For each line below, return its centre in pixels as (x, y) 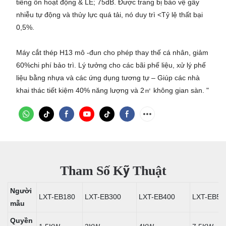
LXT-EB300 (103, 197)
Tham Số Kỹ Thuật (113, 171)
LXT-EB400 (157, 197)
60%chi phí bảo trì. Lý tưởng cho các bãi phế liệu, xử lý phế (111, 65)
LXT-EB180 (57, 197)
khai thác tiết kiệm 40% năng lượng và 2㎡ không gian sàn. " (112, 90)
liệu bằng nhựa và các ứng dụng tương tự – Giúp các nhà (108, 77)
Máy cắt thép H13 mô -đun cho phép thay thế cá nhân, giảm (112, 52)
